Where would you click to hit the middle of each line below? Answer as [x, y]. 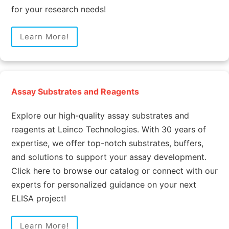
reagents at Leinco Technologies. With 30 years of [108, 129]
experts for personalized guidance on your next [104, 184]
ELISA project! [38, 198]
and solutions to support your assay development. [109, 157]
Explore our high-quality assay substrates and [100, 115]
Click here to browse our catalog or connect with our [114, 170]
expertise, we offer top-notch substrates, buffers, [107, 143]
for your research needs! [58, 9]
